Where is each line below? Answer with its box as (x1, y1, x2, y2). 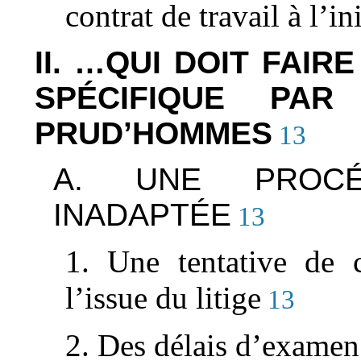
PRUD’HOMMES (35, 115, 273, 151)
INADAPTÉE (52, 197, 231, 233)
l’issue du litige (64, 280, 261, 316)
